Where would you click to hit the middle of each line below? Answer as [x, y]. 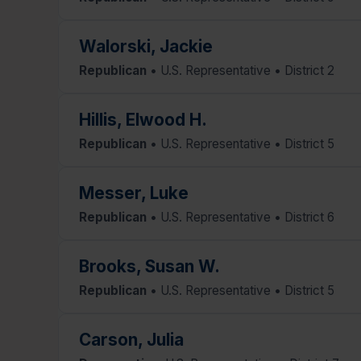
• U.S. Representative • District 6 [241, 217]
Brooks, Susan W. [149, 266]
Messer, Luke [134, 193]
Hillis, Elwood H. [143, 119]
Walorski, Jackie [146, 46]
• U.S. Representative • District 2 [241, 70]
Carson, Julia [131, 339]
